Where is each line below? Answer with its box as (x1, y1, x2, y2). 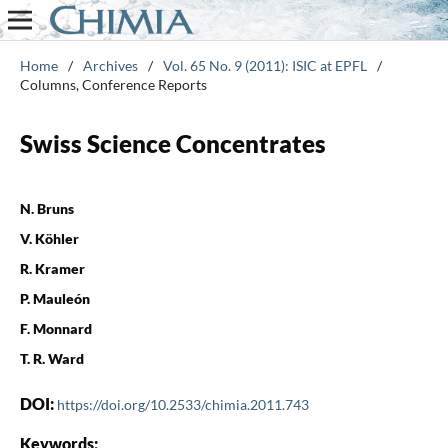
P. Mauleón (19, 289, 90, 307)
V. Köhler (19, 229, 79, 247)
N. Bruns (19, 199, 74, 217)
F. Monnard (19, 319, 92, 337)
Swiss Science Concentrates (19, 128, 326, 158)
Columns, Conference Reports (19, 75, 207, 93)
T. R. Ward (19, 349, 84, 367)
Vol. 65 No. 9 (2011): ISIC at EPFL (162, 56, 367, 74)
